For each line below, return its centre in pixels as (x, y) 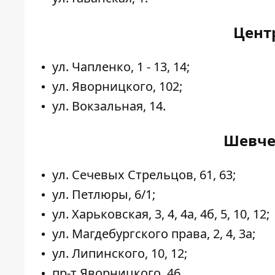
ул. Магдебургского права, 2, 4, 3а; (154, 234)
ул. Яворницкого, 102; (117, 87)
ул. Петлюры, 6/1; (104, 195)
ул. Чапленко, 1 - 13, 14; (121, 67)
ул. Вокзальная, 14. (109, 106)
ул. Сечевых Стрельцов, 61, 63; (144, 175)
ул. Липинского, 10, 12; (120, 254)
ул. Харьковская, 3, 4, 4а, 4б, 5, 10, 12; (161, 214)
